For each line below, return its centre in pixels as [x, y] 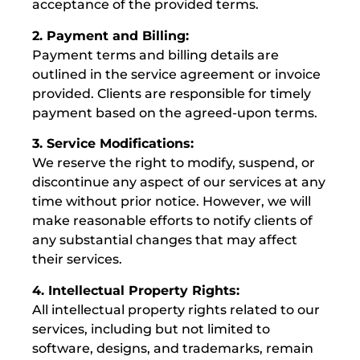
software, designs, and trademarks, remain [173, 348]
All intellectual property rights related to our [176, 309]
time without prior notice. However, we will [172, 202]
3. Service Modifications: [113, 144]
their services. [77, 260]
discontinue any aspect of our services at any [179, 182]
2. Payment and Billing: [110, 35]
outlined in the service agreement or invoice [176, 74]
